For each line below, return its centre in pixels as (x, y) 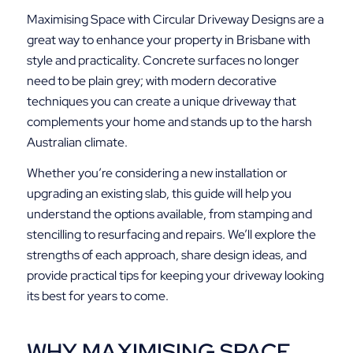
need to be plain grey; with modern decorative (151, 80)
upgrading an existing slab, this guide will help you (159, 194)
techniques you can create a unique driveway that (161, 101)
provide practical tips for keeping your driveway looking (175, 276)
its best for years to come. (97, 296)
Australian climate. (77, 142)
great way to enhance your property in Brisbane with (168, 39)
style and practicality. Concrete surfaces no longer (163, 60)
